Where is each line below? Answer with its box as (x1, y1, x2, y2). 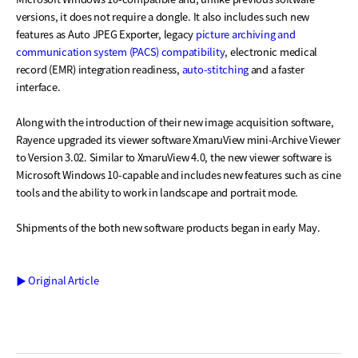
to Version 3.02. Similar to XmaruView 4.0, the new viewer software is (16, 149, 332, 165)
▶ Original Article (16, 272, 99, 288)
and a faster (249, 62, 304, 78)
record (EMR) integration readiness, (16, 62, 182, 78)
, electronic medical (225, 44, 318, 60)
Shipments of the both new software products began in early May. (16, 220, 320, 236)
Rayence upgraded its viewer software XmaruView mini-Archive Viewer (16, 132, 340, 148)
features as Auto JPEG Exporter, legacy (16, 26, 196, 42)
